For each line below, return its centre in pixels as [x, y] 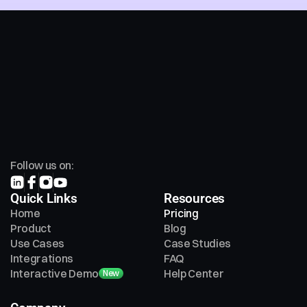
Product [31, 228]
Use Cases [38, 243]
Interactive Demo [54, 273]
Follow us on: [42, 165]
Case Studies [198, 243]
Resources [195, 198]
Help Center [194, 273]
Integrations [42, 258]
